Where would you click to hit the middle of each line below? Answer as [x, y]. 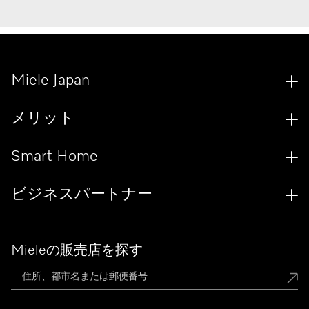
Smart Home [54, 157]
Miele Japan [50, 81]
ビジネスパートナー [82, 195]
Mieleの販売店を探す [77, 251]
